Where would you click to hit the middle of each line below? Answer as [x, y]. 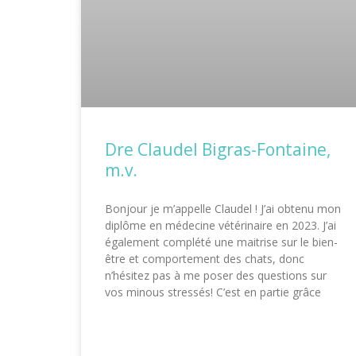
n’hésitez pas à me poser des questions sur [216, 275]
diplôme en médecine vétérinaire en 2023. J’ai [221, 225]
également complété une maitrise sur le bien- [221, 242]
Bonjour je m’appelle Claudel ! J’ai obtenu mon [223, 208]
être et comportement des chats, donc [205, 258]
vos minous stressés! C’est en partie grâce [213, 292]
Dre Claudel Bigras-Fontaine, [218, 149]
